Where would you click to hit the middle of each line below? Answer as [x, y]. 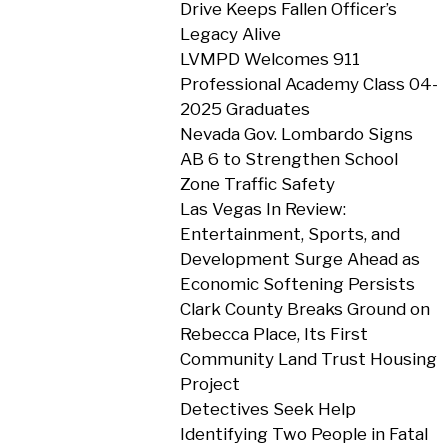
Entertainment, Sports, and [289, 234]
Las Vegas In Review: [262, 209]
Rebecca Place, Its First [273, 334]
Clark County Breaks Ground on [304, 309]
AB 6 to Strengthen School [288, 159]
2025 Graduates [244, 109]
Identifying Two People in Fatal [303, 434]
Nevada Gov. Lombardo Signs [296, 134]
